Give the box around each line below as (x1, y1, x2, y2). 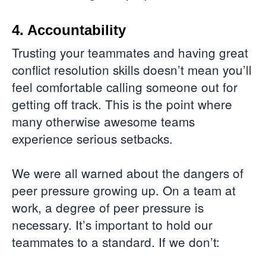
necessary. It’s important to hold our (12, 216, 213, 234)
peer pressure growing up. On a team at (12, 181, 236, 199)
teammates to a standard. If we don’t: (12, 233, 220, 251)
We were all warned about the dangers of (12, 164, 243, 182)
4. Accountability (12, 22, 126, 39)
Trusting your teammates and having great (12, 43, 248, 62)
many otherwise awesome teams (12, 112, 195, 131)
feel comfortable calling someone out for (12, 78, 237, 96)
